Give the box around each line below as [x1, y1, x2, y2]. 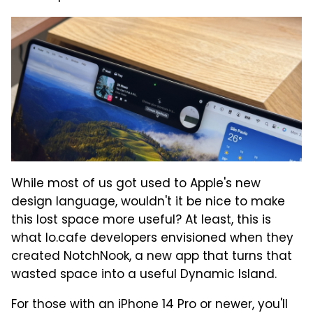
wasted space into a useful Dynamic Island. [11, 265, 277, 285]
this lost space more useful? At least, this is [11, 210, 271, 231]
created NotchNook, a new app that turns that [11, 247, 292, 267]
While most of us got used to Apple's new [11, 174, 261, 194]
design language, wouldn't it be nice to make [11, 192, 285, 212]
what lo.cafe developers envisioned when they [11, 228, 293, 249]
